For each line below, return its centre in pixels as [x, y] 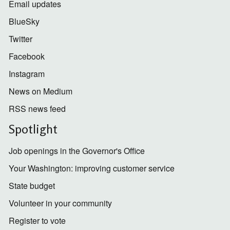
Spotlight [33, 129]
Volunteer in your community [60, 203]
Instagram [26, 74]
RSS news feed [37, 109]
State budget [32, 186]
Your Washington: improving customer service [91, 168]
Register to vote [37, 221]
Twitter [20, 39]
